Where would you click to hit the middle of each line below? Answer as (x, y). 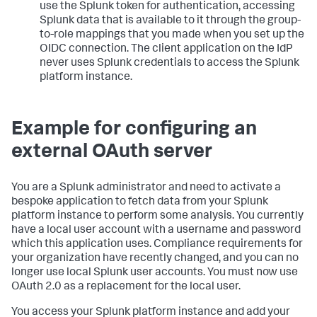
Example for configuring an (134, 130)
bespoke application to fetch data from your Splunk (140, 202)
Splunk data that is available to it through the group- (170, 21)
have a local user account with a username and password (156, 230)
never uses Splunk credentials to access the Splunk (169, 63)
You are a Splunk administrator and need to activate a (146, 188)
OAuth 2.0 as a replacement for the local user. (126, 287)
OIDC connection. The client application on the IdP (166, 49)
